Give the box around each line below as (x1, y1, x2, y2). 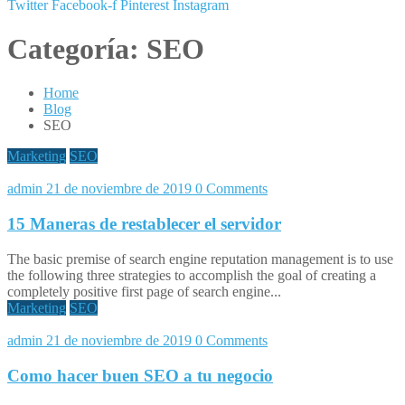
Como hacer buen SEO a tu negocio (7, 365, 273, 385)
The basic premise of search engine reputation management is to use (7, 250, 393, 267)
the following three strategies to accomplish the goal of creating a (7, 267, 376, 283)
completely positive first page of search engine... (7, 283, 281, 299)
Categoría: (7, 33, 146, 65)
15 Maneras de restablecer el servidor (7, 214, 281, 234)
